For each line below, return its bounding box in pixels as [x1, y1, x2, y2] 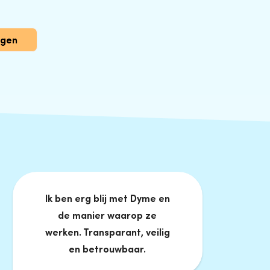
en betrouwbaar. [69, 242, 146, 255]
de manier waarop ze [58, 209, 157, 221]
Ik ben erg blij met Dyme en [45, 192, 170, 204]
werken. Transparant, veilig [45, 225, 170, 238]
